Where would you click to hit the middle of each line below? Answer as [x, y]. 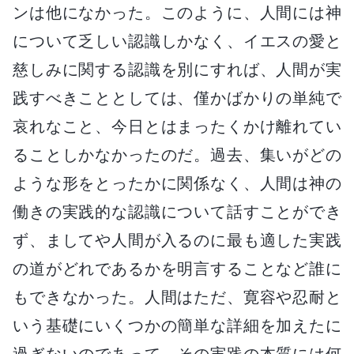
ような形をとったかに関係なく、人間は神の [177, 183]
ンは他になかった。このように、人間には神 [177, 12]
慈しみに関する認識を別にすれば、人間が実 [177, 69]
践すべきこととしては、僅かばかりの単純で [177, 98]
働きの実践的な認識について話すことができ [177, 211]
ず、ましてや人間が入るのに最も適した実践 [177, 240]
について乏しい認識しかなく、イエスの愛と [177, 41]
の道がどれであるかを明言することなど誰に [177, 268]
